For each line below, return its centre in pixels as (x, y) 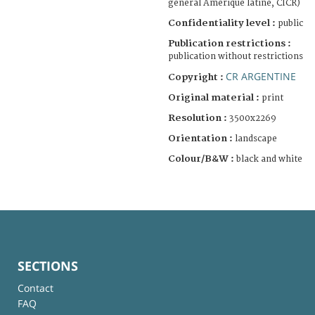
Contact (36, 288)
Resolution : (198, 118)
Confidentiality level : (222, 23)
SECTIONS (48, 265)
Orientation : (201, 138)
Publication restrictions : (230, 43)
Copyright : (197, 77)
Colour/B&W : (202, 159)
